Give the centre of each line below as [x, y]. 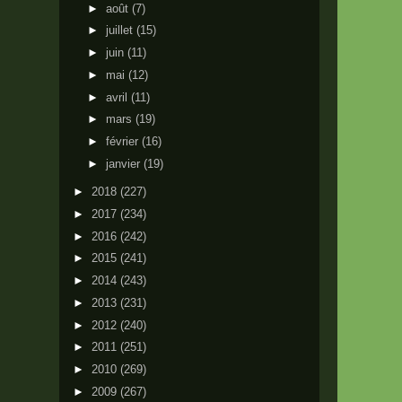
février [123, 141]
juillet [121, 31]
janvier [124, 163]
